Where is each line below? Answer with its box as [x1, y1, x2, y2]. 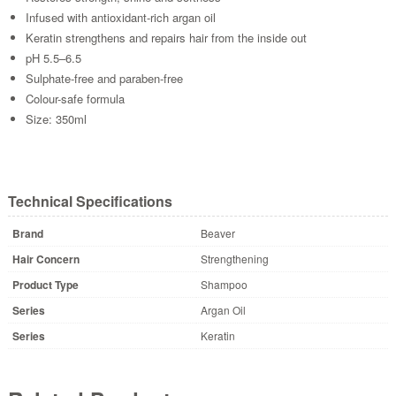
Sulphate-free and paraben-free [25, 69, 183, 87]
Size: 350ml [25, 110, 87, 127]
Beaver [200, 225, 235, 240]
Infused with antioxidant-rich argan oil [25, 8, 216, 26]
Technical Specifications [7, 190, 172, 211]
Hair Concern [11, 250, 80, 267]
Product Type [11, 276, 79, 293]
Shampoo [200, 276, 247, 292]
